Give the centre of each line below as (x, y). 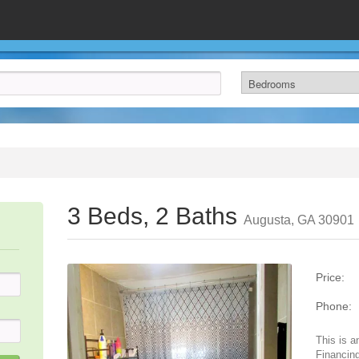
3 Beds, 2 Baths (155, 216)
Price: (330, 277)
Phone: (334, 306)
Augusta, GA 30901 (299, 220)
